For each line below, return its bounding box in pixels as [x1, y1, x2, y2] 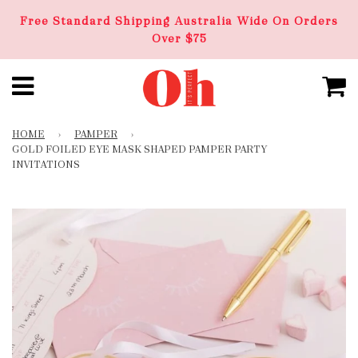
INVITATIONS [12, 158, 80, 171]
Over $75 [151, 31, 207, 46]
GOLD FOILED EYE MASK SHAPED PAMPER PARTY [12, 143, 268, 156]
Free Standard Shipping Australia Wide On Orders [20, 14, 338, 28]
